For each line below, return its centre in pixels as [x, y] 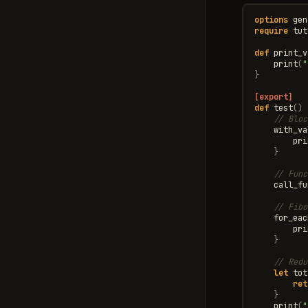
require [271, 31]
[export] [273, 97]
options [271, 20]
